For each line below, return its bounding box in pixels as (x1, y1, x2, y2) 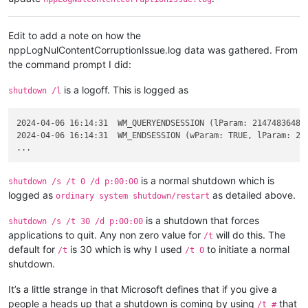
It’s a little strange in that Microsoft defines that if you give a (8, 283, 277, 295)
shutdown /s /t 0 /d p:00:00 (8, 176, 138, 186)
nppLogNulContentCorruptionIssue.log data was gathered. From (8, 44, 298, 56)
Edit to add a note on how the (8, 30, 141, 42)
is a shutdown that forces (143, 214, 259, 226)
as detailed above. (210, 188, 296, 201)
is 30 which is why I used (67, 243, 185, 255)
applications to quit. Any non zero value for (8, 228, 203, 241)
